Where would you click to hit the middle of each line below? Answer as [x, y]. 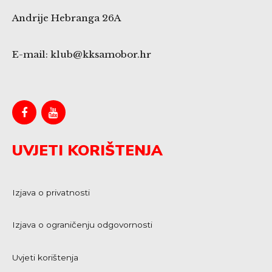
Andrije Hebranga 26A [66, 18]
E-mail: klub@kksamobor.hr [82, 54]
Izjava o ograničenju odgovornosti [82, 225]
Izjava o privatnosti [51, 192]
